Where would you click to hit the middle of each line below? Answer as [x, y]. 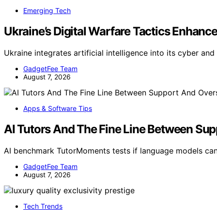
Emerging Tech [47, 11]
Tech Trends [43, 206]
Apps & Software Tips [58, 108]
